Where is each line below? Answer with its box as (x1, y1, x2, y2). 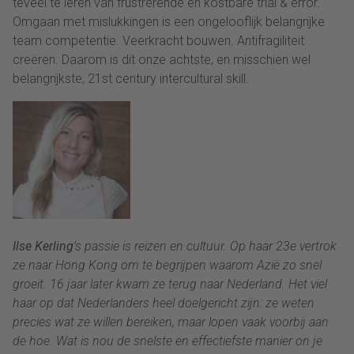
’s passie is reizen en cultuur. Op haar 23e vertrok (73, 238, 337, 254)
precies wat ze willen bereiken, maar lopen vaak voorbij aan (13, 314, 329, 330)
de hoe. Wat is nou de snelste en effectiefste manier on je (13, 333, 322, 348)
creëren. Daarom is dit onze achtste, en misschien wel (13, 51, 311, 67)
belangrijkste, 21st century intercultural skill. (13, 70, 249, 86)
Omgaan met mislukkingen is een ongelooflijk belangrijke (13, 13, 325, 29)
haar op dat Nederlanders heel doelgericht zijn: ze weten (13, 295, 314, 311)
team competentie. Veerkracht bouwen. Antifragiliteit (13, 32, 304, 48)
